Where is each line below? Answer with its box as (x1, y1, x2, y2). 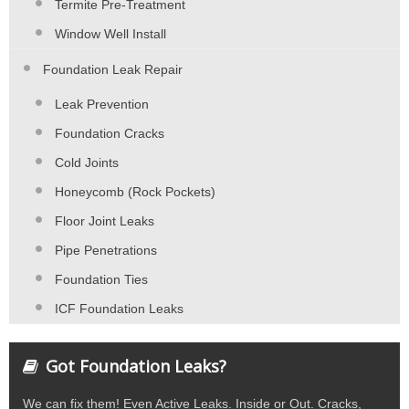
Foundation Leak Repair (43, 62, 183, 78)
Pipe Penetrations (55, 243, 157, 258)
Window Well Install (55, 26, 166, 42)
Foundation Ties (55, 272, 148, 288)
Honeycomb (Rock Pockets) (55, 184, 215, 200)
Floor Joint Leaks (55, 214, 154, 229)
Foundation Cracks (55, 126, 164, 142)
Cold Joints (55, 155, 119, 171)
